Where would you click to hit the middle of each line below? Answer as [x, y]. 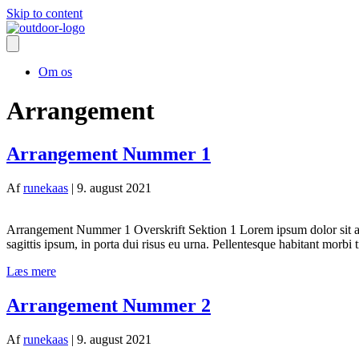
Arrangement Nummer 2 [109, 305]
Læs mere [31, 271]
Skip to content [44, 13]
